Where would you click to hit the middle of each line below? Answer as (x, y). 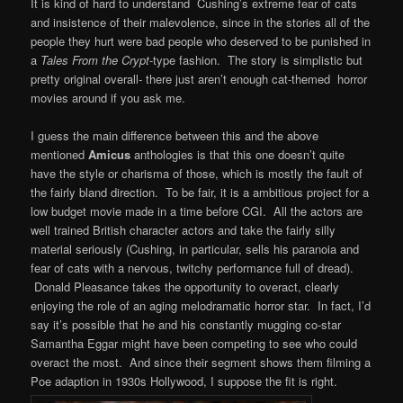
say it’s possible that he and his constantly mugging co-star (186, 325)
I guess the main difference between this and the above (175, 136)
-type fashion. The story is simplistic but (256, 59)
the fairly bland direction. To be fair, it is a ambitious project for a (200, 193)
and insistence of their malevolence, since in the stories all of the (201, 22)
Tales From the (80, 59)
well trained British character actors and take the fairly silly (184, 230)
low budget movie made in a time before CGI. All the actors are (197, 211)
